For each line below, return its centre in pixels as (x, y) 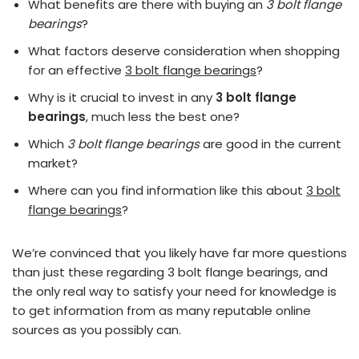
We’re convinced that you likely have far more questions (179, 253)
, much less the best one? (163, 117)
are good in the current (270, 144)
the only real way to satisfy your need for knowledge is (174, 291)
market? (53, 163)
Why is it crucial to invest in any (122, 97)
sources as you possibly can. (97, 330)
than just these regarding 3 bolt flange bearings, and (170, 272)
